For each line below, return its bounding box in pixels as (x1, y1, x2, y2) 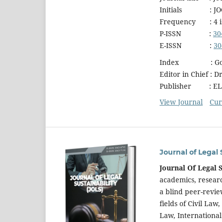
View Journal (160, 97, 203, 107)
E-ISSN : (160, 41, 214, 51)
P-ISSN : (160, 29, 213, 39)
